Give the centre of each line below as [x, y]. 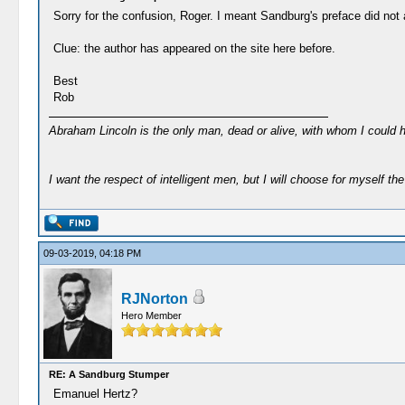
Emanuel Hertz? [95, 394]
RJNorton [154, 299]
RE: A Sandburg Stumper [108, 374]
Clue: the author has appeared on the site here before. [194, 48]
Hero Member [151, 316]
